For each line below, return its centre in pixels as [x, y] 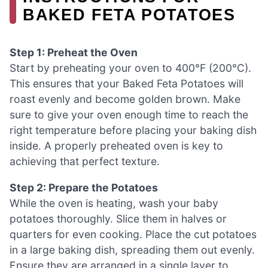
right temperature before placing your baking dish [133, 130]
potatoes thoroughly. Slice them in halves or [118, 218]
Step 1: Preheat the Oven [74, 53]
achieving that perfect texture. [85, 162]
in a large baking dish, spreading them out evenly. [132, 249]
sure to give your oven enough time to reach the [129, 115]
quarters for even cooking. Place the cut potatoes [133, 234]
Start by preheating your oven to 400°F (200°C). [130, 68]
